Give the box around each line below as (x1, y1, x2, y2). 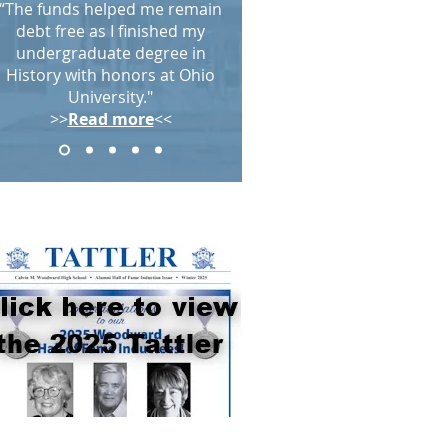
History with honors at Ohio (6, 64, 215, 86)
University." (68, 86, 153, 108)
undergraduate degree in (15, 42, 206, 64)
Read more (67, 108, 154, 130)
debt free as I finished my (16, 20, 205, 42)
